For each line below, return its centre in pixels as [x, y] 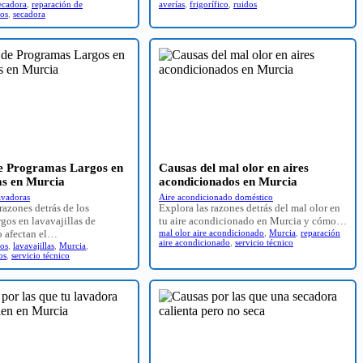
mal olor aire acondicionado [211, 232]
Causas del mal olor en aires [234, 167]
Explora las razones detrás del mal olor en [250, 207]
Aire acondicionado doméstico [216, 196]
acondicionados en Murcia [228, 181]
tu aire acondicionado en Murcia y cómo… [253, 220]
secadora [29, 13]
